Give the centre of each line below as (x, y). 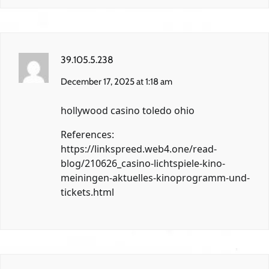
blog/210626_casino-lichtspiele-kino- (143, 164)
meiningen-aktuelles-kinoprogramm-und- (155, 178)
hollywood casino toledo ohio (128, 111)
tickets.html (87, 192)
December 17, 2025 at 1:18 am (116, 82)
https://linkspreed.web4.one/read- (139, 149)
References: (87, 135)
